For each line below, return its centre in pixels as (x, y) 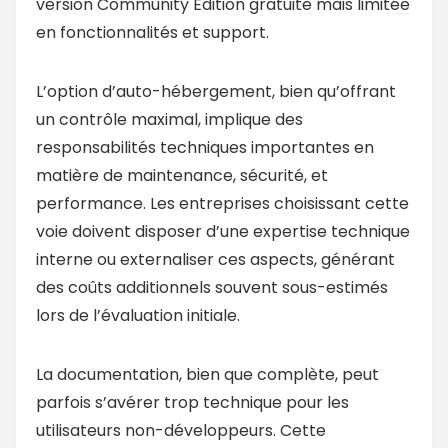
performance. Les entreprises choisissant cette (222, 203)
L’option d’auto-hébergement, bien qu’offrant (216, 91)
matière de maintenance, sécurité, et (182, 175)
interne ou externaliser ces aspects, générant (215, 259)
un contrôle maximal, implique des (169, 119)
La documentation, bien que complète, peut (207, 374)
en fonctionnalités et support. (152, 32)
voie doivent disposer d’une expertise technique (223, 231)
